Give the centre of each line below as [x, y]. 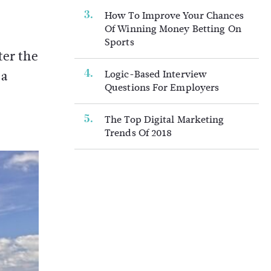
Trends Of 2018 [139, 133]
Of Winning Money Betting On [173, 29]
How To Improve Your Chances [174, 15]
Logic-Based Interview [156, 74]
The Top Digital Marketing [165, 119]
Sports [119, 42]
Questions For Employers [162, 87]
